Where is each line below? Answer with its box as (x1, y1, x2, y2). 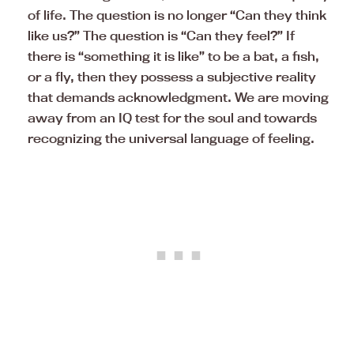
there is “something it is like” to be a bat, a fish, (28, 48, 319, 65)
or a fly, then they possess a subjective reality (28, 69, 316, 85)
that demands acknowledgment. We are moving (28, 89, 329, 106)
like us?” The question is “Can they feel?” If (28, 28, 295, 44)
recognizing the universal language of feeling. (28, 130, 314, 147)
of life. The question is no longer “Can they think (28, 7, 326, 24)
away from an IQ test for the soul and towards (28, 110, 317, 126)
